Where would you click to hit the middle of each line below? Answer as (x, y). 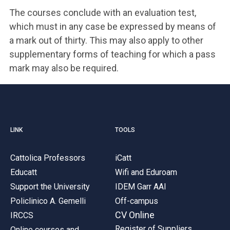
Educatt (24, 172)
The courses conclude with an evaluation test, (103, 13)
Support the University (50, 186)
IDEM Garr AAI (141, 186)
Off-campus (137, 201)
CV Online (135, 215)
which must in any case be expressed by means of (113, 26)
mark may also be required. (64, 68)
